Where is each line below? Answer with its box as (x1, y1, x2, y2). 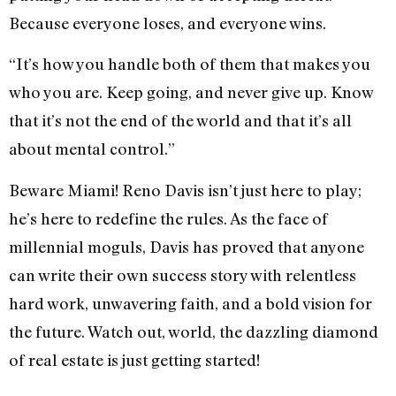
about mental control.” (9, 139, 175, 159)
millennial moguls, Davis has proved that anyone (9, 236, 364, 256)
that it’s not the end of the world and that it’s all (9, 110, 352, 131)
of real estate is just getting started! (9, 349, 260, 369)
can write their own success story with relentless (9, 264, 356, 285)
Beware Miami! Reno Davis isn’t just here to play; (9, 179, 362, 200)
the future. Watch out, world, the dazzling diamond (9, 321, 378, 341)
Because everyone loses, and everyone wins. (9, 12, 326, 33)
